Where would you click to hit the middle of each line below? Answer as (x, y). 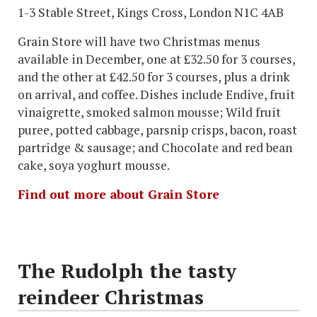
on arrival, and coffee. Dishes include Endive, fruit (156, 95)
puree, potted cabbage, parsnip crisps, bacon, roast (157, 130)
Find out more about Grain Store (119, 195)
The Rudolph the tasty (127, 271)
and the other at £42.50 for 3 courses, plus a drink (154, 77)
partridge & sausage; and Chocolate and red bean (155, 148)
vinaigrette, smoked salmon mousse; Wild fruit (149, 113)
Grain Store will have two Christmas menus (139, 42)
